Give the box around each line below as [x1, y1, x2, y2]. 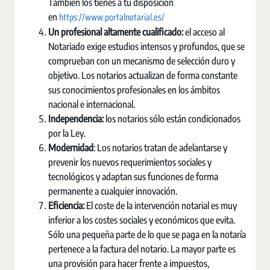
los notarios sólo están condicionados [105, 113, 240, 125]
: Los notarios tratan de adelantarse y [93, 142, 227, 154]
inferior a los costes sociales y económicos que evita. [48, 214, 235, 226]
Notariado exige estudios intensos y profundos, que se [48, 40, 245, 52]
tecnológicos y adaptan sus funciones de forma [48, 171, 218, 183]
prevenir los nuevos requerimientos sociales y [48, 156, 212, 168]
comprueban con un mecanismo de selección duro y [48, 55, 235, 67]
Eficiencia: [48, 199, 86, 212]
